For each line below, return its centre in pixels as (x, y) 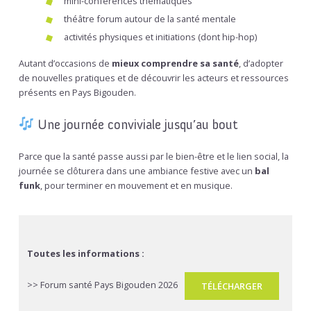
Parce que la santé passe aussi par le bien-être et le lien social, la (154, 156)
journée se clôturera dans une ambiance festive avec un (137, 170)
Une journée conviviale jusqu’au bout (136, 124)
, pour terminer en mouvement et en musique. (136, 185)
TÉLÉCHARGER (232, 286)
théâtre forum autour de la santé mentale (150, 18)
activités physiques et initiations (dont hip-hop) (160, 36)
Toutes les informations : (86, 253)
